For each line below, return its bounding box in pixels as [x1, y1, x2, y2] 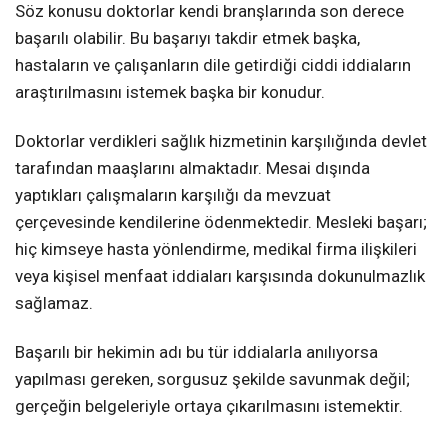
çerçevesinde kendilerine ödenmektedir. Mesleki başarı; [15, 212, 427, 233]
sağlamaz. [15, 293, 93, 314]
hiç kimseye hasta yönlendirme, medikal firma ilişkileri [15, 239, 417, 260]
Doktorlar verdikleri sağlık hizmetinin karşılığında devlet [15, 131, 427, 152]
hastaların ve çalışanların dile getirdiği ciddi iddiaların [15, 55, 411, 76]
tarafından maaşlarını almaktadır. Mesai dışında [15, 158, 370, 179]
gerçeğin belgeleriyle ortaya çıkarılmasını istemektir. [15, 396, 403, 417]
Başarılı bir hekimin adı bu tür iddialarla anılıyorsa [15, 342, 378, 363]
